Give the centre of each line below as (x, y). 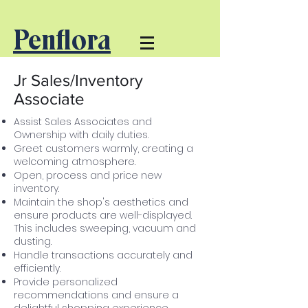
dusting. (33, 241)
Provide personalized (66, 282)
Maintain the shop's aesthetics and (101, 202)
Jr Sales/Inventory (78, 80)
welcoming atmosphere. (75, 162)
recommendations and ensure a (96, 295)
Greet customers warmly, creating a (103, 148)
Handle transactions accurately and (103, 255)
